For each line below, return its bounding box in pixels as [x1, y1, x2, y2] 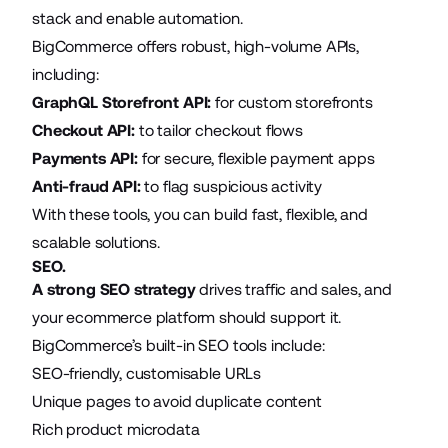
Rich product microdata [32, 419, 200, 439]
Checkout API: [32, 120, 135, 140]
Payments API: [32, 148, 138, 168]
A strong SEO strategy [32, 279, 196, 299]
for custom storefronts [211, 92, 373, 112]
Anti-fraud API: [32, 176, 141, 196]
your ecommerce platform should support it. [32, 307, 342, 327]
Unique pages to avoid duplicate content [32, 391, 322, 411]
